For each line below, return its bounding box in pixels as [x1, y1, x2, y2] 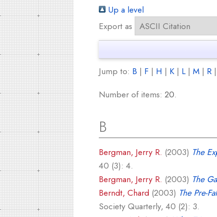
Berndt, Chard [99, 186, 149, 199]
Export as [99, 20, 132, 32]
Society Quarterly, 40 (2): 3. [99, 200, 200, 213]
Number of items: [99, 88, 165, 101]
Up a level [106, 3, 144, 16]
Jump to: [99, 65, 132, 77]
